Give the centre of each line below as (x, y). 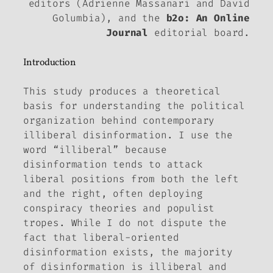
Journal (127, 33)
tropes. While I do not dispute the (125, 222)
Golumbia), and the (109, 18)
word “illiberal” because (95, 149)
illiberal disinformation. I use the (128, 135)
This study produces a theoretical (122, 91)
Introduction (50, 62)
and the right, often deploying (113, 193)
